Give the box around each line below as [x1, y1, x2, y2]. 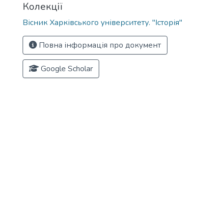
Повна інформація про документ [37, 40, 161, 51]
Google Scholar [39, 63, 93, 74]
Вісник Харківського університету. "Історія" [23, 17, 182, 28]
